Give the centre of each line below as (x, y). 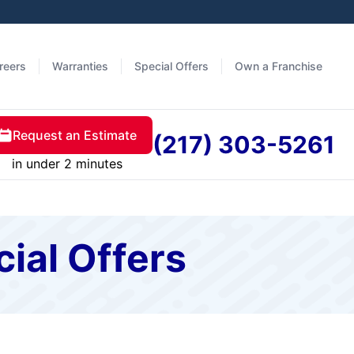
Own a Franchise (279, 66)
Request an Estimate (75, 135)
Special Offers (171, 66)
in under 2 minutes (67, 164)
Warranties (80, 66)
